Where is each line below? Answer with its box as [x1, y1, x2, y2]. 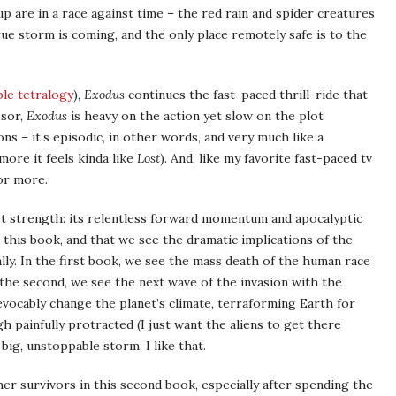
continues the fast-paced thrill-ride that [125, 87, 368, 103]
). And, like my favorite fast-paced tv [160, 150, 372, 166]
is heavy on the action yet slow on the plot [67, 108, 324, 124]
